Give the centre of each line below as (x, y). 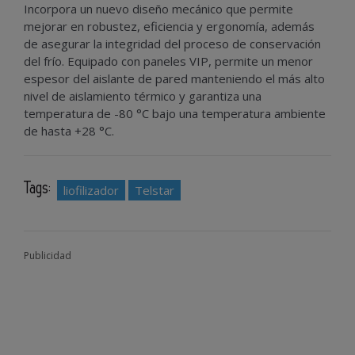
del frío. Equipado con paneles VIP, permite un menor (168, 61)
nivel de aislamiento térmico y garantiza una (143, 96)
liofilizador (91, 191)
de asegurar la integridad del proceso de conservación (172, 44)
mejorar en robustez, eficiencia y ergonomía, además (169, 27)
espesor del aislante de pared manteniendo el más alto (174, 79)
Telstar (155, 191)
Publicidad (48, 256)
